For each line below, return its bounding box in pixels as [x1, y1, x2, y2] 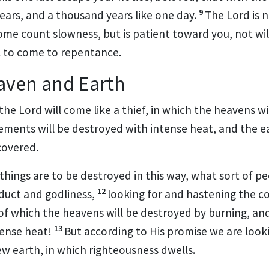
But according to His [64, 223, 167, 238]
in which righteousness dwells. [46, 242, 195, 257]
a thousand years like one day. [47, 7, 196, 22]
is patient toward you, [123, 26, 235, 41]
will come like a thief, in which [44, 102, 194, 117]
